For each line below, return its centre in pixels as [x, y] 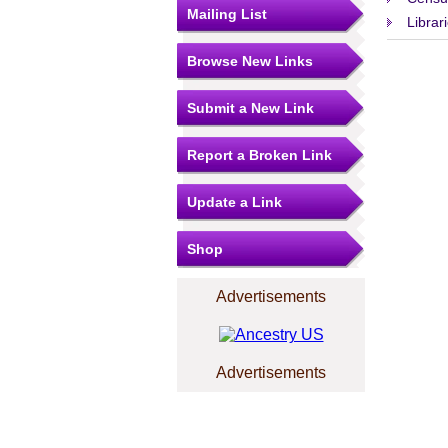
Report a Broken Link [259, 155]
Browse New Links [250, 61]
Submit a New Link [250, 108]
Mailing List [227, 14]
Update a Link [234, 202]
